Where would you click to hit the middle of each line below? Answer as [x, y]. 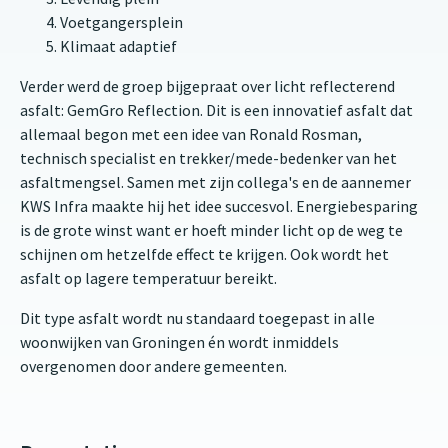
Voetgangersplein [121, 22]
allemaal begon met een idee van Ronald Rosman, [191, 134]
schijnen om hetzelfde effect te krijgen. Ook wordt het [204, 254]
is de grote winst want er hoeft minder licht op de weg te [211, 230]
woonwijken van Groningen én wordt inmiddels [179, 342]
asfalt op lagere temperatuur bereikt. [148, 278]
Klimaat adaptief [118, 46]
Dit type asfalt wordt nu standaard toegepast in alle [197, 318]
